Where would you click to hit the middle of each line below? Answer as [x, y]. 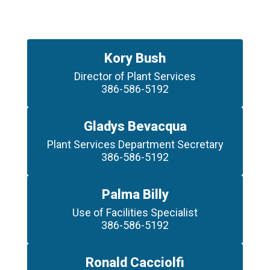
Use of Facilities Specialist [135, 212]
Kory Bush [135, 58]
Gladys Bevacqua [135, 126]
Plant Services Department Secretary [135, 144]
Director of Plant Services [135, 76]
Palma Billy [135, 194]
